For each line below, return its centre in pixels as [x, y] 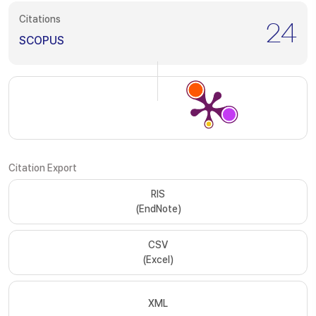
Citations [40, 19]
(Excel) [158, 260]
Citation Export [43, 168]
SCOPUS [42, 41]
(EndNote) [158, 209]
